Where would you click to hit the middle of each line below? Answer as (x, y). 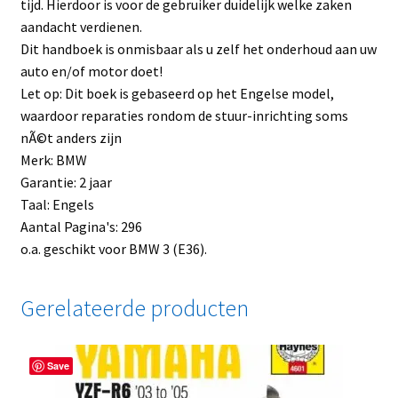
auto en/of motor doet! (91, 71)
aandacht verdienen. (81, 26)
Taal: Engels (57, 204)
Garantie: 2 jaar (66, 182)
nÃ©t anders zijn (71, 137)
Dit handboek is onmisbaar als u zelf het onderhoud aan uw (198, 48)
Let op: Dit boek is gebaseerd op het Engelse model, (177, 93)
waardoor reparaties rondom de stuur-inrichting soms (184, 115)
